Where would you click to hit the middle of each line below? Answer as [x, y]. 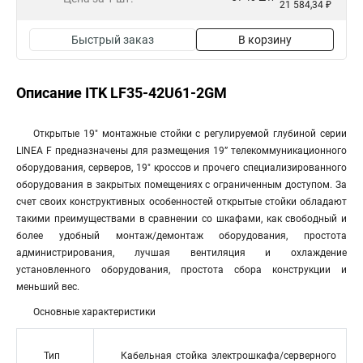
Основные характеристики [94, 312]
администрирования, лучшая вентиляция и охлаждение [181, 253]
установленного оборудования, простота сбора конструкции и [181, 270]
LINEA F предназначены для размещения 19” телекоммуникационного [181, 151]
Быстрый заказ [113, 40]
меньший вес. [48, 287]
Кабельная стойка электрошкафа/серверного [228, 356]
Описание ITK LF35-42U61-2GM [122, 93]
